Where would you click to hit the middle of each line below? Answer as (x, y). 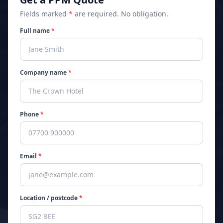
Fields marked (44, 14)
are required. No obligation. (120, 14)
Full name (36, 31)
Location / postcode (50, 198)
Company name (44, 72)
